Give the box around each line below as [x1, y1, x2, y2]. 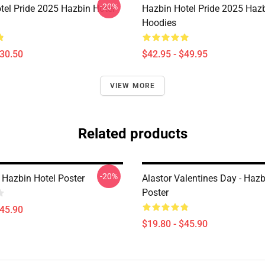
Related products [77, 125, 188, 142]
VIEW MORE [109, 82, 156, 90]
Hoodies [142, 17, 176, 28]
